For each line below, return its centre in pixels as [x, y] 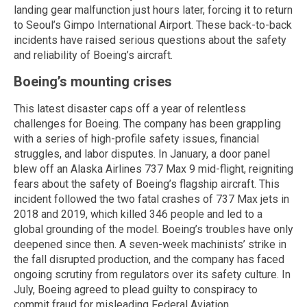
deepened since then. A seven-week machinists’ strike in [150, 244]
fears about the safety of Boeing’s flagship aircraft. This [147, 184]
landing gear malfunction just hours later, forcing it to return [153, 10]
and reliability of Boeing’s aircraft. [93, 55]
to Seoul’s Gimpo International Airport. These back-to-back [153, 25]
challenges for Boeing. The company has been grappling [147, 123]
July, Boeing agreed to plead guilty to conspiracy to [136, 289]
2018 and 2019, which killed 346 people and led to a [138, 214]
